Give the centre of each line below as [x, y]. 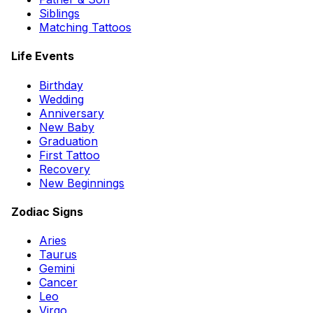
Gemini [57, 269]
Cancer [58, 283]
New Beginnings [82, 183]
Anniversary [72, 113]
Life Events [43, 56]
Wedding [61, 99]
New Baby [67, 127]
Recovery [65, 169]
